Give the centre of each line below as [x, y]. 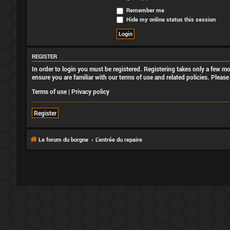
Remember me [145, 10]
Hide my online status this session [170, 19]
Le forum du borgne [63, 139]
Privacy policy [90, 91]
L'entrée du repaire [119, 139]
